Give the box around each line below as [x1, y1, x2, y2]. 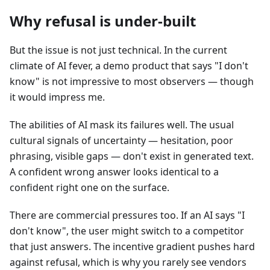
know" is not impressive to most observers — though [10, 75, 254, 89]
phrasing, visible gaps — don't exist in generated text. [10, 149, 254, 163]
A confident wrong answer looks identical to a [10, 165, 219, 179]
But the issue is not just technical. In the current [10, 43, 227, 57]
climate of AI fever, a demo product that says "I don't [10, 59, 248, 73]
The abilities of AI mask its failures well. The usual [10, 118, 234, 132]
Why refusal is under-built [10, 11, 196, 31]
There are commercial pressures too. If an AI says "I [10, 209, 245, 222]
